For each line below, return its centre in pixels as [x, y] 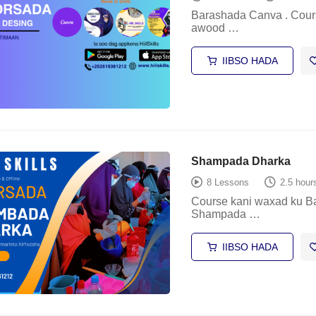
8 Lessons [227, 183]
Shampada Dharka [241, 161]
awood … [215, 28]
